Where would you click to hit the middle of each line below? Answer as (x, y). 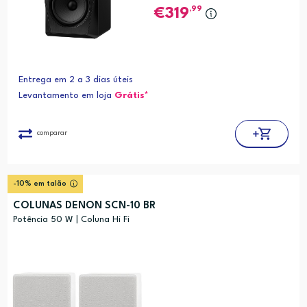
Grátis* (131, 95)
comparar (52, 133)
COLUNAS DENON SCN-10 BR (84, 206)
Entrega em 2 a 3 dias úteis (75, 79)
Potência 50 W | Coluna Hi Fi (71, 219)
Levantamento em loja (66, 95)
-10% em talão (39, 184)
